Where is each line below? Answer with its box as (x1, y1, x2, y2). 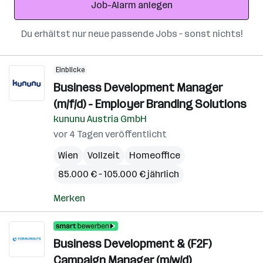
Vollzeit (87, 150, 120, 161)
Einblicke (56, 66, 85, 74)
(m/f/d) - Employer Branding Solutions (53, 97, 247, 111)
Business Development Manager (53, 80, 222, 95)
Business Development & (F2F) (53, 237, 211, 251)
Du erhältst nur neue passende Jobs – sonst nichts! (21, 28, 242, 39)
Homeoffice (129, 150, 180, 161)
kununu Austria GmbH (53, 113, 147, 124)
